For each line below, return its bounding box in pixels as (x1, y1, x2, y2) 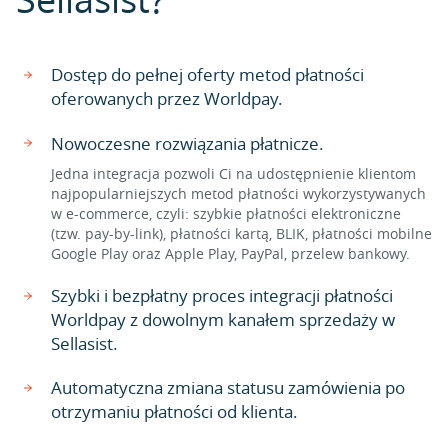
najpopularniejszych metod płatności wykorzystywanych (51, 184, 426, 203)
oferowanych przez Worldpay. (51, 87, 283, 110)
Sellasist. (51, 332, 118, 355)
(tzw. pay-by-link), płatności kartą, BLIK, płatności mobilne (51, 224, 432, 243)
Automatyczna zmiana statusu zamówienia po (51, 376, 405, 399)
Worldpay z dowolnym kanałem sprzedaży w (51, 308, 395, 331)
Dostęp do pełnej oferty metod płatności (51, 63, 364, 86)
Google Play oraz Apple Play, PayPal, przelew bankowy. (51, 244, 410, 263)
